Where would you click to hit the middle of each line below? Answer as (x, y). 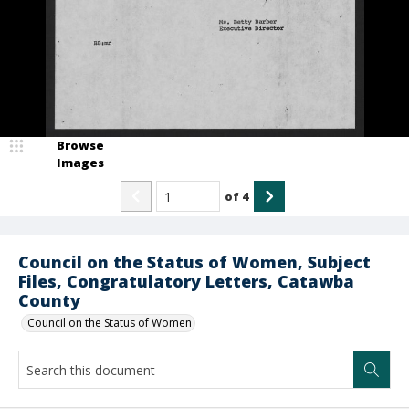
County (49, 300)
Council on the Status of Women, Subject (194, 262)
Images (80, 163)
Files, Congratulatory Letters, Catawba (186, 281)
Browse (80, 145)
